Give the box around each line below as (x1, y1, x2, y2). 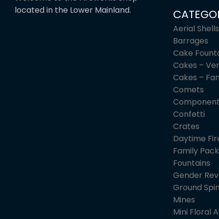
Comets (173, 84, 204, 96)
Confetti (173, 109, 205, 120)
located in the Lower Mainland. (15, 4, 131, 16)
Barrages (173, 35, 208, 47)
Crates (173, 121, 199, 132)
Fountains (173, 157, 210, 169)
